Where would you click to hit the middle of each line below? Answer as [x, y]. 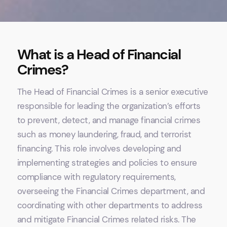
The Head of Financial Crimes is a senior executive [112, 92]
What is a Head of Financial [99, 54]
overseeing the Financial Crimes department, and [111, 191]
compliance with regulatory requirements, [96, 177]
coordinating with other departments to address [110, 205]
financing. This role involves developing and [99, 149]
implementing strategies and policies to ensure [107, 163]
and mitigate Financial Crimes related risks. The [106, 220]
